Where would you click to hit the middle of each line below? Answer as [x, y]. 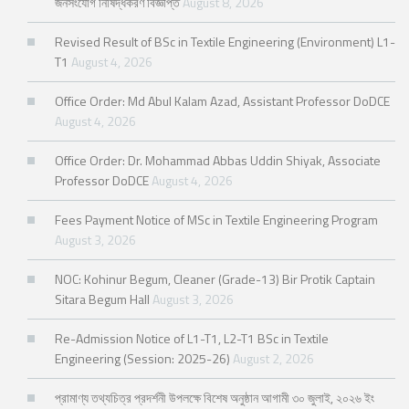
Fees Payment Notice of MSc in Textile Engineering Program [216, 220]
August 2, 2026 [273, 359]
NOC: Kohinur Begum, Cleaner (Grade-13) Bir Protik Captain [215, 279]
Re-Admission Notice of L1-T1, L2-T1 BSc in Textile [192, 339]
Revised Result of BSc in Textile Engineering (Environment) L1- [225, 42]
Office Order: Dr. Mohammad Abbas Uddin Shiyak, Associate [218, 161]
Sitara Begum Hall [102, 299]
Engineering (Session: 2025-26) [142, 359]
